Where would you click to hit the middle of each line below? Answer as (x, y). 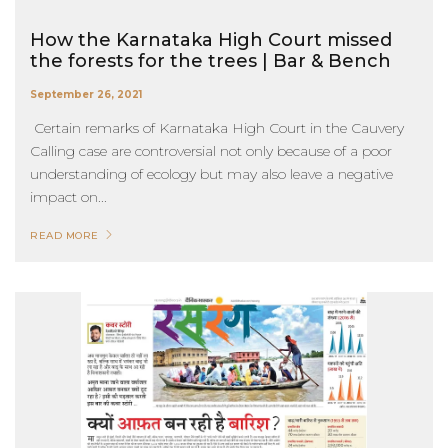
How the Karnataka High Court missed (211, 40)
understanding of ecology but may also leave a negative (211, 174)
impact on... (68, 197)
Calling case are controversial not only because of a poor (211, 151)
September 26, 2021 (86, 95)
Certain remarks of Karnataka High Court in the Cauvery (217, 128)
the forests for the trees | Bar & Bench (210, 61)
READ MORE (64, 236)
